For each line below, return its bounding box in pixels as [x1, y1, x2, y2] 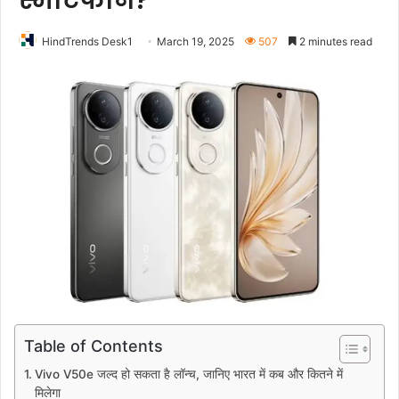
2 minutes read [297, 35, 372, 48]
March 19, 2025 [157, 35, 234, 48]
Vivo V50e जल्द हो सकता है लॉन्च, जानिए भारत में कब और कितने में [34, 366, 343, 381]
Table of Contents [24, 336, 163, 355]
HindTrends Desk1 [42, 35, 133, 48]
